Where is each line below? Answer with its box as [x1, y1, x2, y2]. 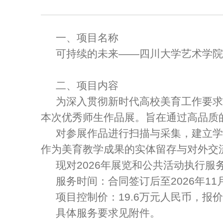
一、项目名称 [56, 32, 118, 43]
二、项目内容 [56, 80, 118, 91]
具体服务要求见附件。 [56, 207, 160, 219]
